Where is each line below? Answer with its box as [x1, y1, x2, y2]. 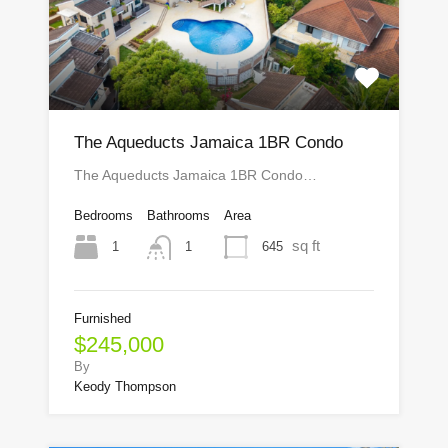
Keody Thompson [74, 378, 176, 394]
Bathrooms [147, 208, 210, 224]
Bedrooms [74, 208, 133, 224]
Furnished [74, 310, 131, 326]
